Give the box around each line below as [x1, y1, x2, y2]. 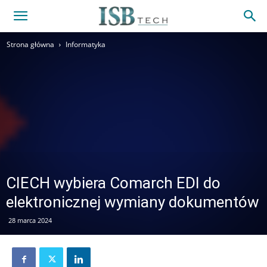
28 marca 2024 [8, 216, 52, 225]
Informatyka [66, 39, 105, 49]
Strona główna [7, 39, 54, 49]
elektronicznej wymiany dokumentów [6, 193, 259, 211]
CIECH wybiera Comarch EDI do [6, 174, 221, 192]
